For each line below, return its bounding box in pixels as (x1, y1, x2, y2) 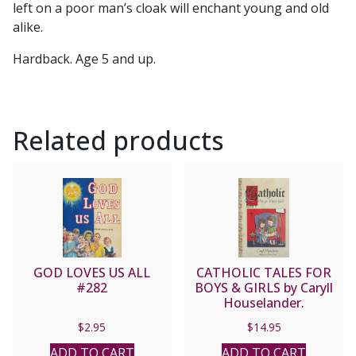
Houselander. (223, 293, 305, 311)
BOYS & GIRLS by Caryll (195, 278, 334, 296)
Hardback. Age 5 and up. (13, 49, 156, 68)
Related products (13, 122, 224, 157)
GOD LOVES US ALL (33, 263, 151, 281)
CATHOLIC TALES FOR (196, 263, 332, 281)
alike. (13, 17, 43, 36)
